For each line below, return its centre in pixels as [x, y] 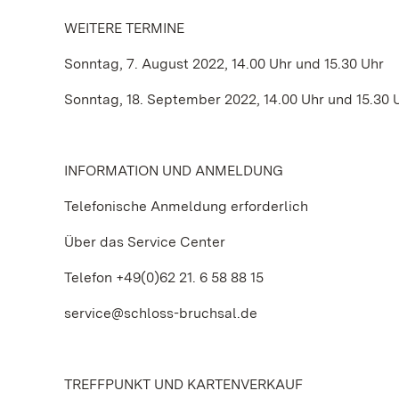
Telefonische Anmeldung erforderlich [186, 206]
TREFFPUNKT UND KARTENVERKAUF [183, 384]
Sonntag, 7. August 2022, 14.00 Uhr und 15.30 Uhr [224, 64]
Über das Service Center [145, 242]
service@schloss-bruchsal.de [161, 313]
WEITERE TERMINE [124, 28]
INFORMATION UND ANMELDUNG [174, 171]
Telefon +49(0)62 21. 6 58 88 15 [164, 277]
